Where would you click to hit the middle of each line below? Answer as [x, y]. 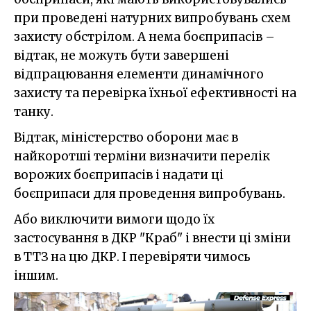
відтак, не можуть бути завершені [121, 56]
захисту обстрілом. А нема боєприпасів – [144, 37]
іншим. [36, 276]
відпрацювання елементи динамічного [139, 75]
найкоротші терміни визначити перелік [142, 157]
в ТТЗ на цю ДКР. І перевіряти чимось [132, 257]
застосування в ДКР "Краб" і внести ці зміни [152, 238]
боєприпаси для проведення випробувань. [150, 194]
